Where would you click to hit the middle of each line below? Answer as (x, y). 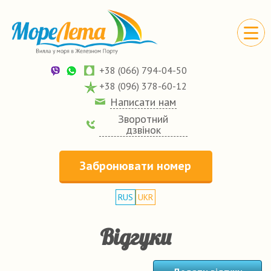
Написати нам (143, 102)
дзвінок (143, 130)
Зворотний (143, 119)
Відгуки (135, 237)
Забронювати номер (135, 166)
